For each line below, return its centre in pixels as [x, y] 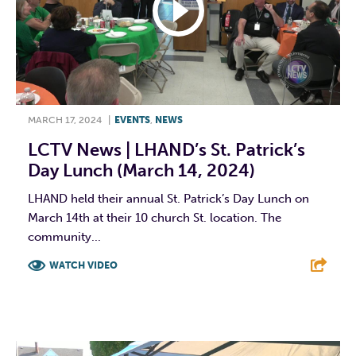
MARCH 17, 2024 [65, 120]
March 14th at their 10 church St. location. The [155, 218]
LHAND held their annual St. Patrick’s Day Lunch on [168, 199]
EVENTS [132, 120]
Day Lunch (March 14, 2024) [141, 171]
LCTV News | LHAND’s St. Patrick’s [166, 150]
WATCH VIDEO [83, 266]
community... [64, 237]
